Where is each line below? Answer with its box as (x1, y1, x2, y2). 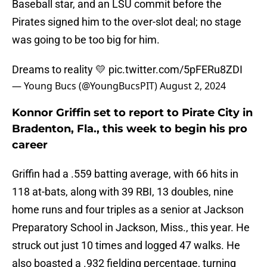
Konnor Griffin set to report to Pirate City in (12, 106, 253, 120)
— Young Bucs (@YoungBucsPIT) (12, 79, 160, 93)
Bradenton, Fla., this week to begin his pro (12, 122, 247, 136)
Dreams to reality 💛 (12, 63, 108, 76)
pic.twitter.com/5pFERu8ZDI (108, 63, 243, 76)
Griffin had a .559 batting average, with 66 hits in (12, 167, 238, 181)
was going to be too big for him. (12, 33, 160, 46)
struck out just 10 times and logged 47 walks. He (12, 239, 240, 252)
